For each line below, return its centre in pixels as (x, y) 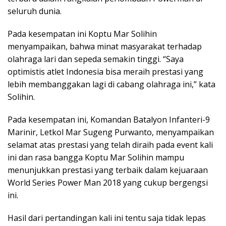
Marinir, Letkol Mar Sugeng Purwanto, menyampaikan (111, 132)
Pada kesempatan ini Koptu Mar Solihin (82, 34)
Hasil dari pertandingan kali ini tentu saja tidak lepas (107, 218)
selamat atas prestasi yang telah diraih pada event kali (110, 145)
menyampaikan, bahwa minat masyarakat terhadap (105, 46)
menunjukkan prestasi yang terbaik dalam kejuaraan (108, 170)
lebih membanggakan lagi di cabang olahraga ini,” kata (111, 84)
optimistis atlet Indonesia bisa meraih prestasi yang (105, 71)
